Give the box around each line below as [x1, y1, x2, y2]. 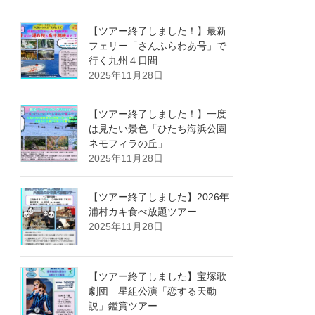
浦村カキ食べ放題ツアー [89, 205, 198, 217]
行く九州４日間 [89, 54, 158, 66]
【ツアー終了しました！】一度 [89, 108, 227, 120]
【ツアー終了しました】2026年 [89, 191, 230, 202]
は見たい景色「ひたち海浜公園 [89, 122, 227, 134]
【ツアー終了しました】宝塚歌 [89, 270, 227, 282]
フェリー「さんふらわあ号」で [89, 39, 227, 51]
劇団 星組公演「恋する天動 [89, 285, 217, 297]
